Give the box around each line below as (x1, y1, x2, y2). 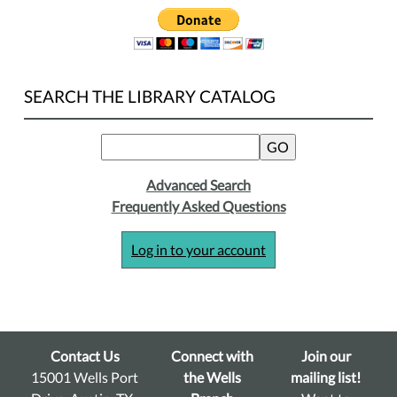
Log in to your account (131, 240, 266, 258)
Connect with (170, 346, 253, 364)
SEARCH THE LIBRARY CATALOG (24, 85, 276, 106)
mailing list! (291, 368, 362, 385)
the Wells (183, 368, 241, 385)
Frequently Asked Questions (111, 197, 286, 214)
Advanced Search (146, 175, 251, 193)
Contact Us (50, 346, 120, 364)
